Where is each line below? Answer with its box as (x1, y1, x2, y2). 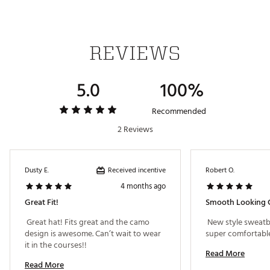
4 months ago (121, 180, 166, 193)
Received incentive (108, 164, 166, 176)
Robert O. (206, 165, 234, 177)
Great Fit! (25, 195, 58, 210)
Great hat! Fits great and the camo (25, 215, 149, 230)
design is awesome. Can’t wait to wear (25, 227, 161, 241)
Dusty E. (25, 165, 49, 177)
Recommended (152, 104, 206, 119)
